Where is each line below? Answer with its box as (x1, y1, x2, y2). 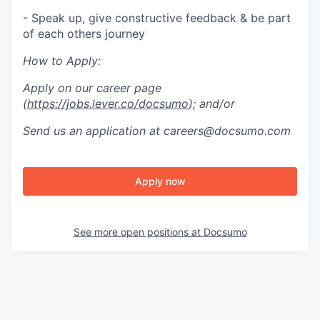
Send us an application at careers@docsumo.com (23, 124, 291, 139)
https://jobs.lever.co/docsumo (27, 96, 189, 111)
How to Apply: (23, 54, 101, 69)
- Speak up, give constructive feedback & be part (23, 11, 291, 26)
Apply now (134, 175, 186, 188)
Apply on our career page (23, 81, 161, 96)
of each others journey (23, 26, 145, 41)
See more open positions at (73, 226, 204, 239)
